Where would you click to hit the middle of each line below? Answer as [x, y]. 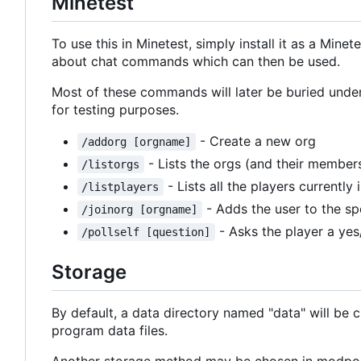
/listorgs [111, 165]
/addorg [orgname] [137, 142]
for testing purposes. [115, 110]
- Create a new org [255, 141]
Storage [89, 272]
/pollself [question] [146, 232]
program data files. [110, 331]
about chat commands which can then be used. [196, 62]
